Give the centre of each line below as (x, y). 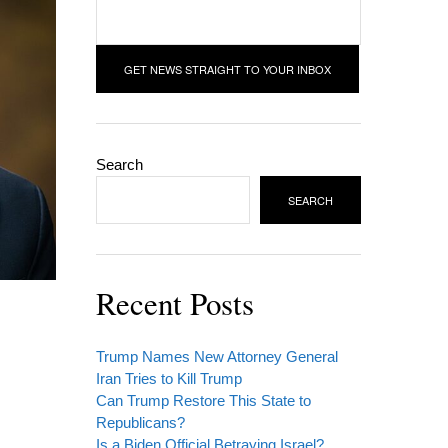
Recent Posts (175, 302)
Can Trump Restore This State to (203, 400)
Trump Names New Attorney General (217, 356)
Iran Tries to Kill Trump (169, 378)
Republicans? (140, 422)
